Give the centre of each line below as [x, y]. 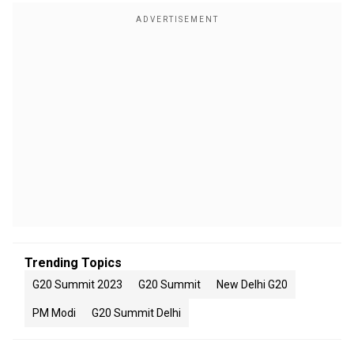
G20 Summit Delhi [136, 313]
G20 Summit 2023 [77, 284]
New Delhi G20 [252, 284]
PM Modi [54, 313]
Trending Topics [73, 263]
